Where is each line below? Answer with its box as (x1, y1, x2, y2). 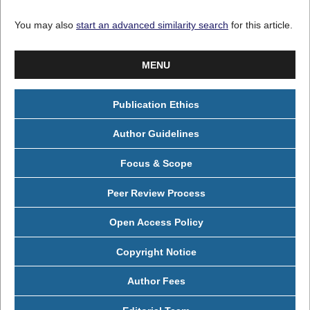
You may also (14, 19, 76, 30)
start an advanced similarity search (75, 19, 228, 30)
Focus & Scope (120, 157, 192, 169)
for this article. (228, 19, 293, 30)
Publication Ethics (113, 98, 199, 110)
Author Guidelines (113, 128, 199, 140)
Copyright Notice (116, 246, 197, 257)
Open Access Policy (109, 217, 203, 228)
